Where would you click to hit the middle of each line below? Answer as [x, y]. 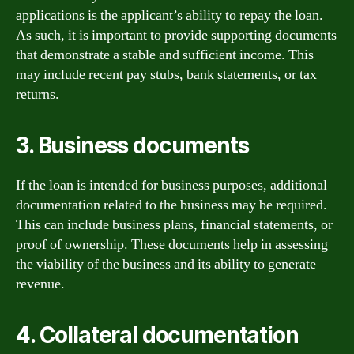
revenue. [40, 284]
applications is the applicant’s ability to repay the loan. [169, 15]
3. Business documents [132, 145]
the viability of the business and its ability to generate [166, 264]
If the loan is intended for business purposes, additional [171, 185]
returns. [38, 94]
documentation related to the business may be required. [171, 205]
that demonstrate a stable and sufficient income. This [165, 55]
